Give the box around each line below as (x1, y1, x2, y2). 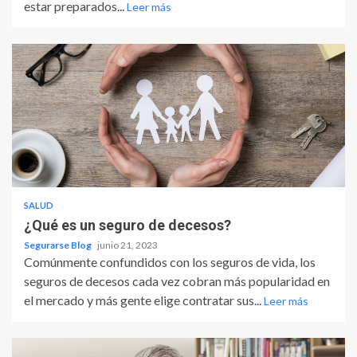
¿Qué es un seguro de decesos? (24, 217, 231, 234)
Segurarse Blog (24, 239, 93, 252)
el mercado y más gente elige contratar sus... (24, 292, 264, 308)
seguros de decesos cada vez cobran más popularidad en (24, 273, 330, 289)
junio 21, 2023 (97, 239, 158, 252)
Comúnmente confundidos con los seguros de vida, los (24, 254, 316, 270)
